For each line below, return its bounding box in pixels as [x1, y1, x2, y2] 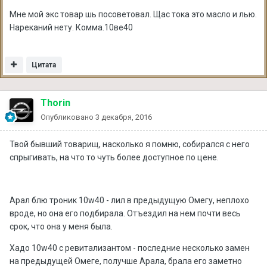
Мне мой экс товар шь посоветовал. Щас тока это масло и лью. [10, 9, 257, 19]
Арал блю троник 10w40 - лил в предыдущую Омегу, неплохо [10, 195, 249, 205]
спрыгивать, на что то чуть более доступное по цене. [10, 152, 219, 162]
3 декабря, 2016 [95, 112, 152, 122]
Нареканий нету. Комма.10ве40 [10, 22, 133, 32]
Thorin [41, 97, 70, 108]
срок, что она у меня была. [10, 221, 113, 231]
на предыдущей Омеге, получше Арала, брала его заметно [10, 256, 242, 266]
